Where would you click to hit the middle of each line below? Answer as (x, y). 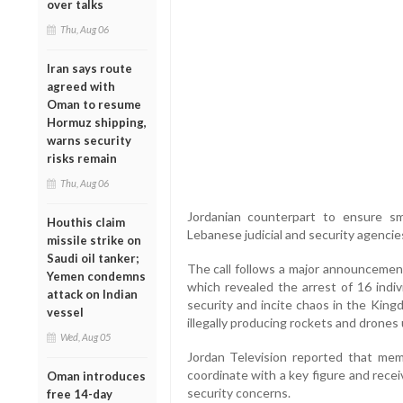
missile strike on (94, 240)
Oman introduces (96, 376)
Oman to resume (94, 104)
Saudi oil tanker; (93, 258)
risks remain (82, 158)
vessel (65, 312)
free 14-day (80, 394)
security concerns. (238, 393)
